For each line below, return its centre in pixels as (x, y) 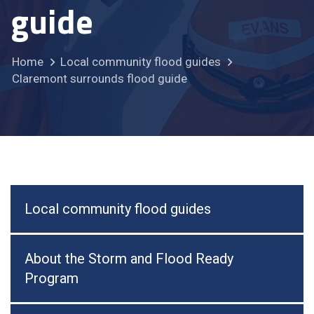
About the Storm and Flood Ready (129, 259)
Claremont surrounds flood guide (100, 79)
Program (52, 279)
